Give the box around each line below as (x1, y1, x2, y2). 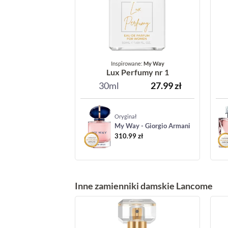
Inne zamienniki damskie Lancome (75, 180, 213, 191)
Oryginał (115, 113, 137, 120)
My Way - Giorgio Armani (115, 122, 191, 130)
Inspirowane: (110, 60, 144, 67)
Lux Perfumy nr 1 (106, 67, 169, 77)
